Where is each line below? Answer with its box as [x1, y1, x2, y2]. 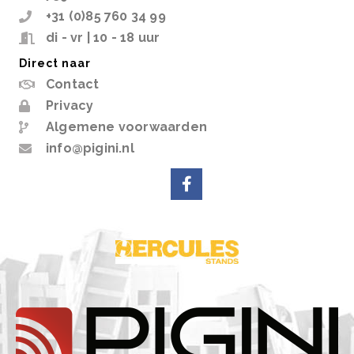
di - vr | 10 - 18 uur [46, 30, 160, 46]
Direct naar [19, 57, 91, 70]
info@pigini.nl [46, 141, 134, 156]
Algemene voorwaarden [46, 119, 207, 135]
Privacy [46, 98, 94, 114]
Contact [46, 77, 100, 92]
